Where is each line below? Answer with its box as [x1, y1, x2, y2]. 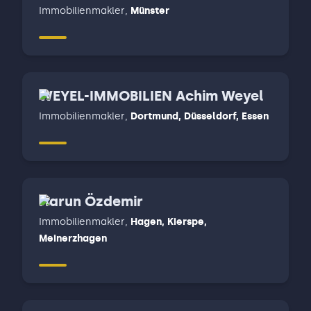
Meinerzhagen [39, 233, 107, 244]
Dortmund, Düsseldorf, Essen [131, 110, 269, 122]
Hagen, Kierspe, [131, 216, 207, 228]
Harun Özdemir [39, 193, 143, 210]
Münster [131, 5, 169, 17]
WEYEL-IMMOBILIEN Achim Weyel [39, 87, 263, 104]
